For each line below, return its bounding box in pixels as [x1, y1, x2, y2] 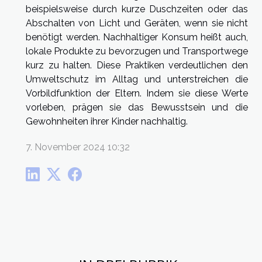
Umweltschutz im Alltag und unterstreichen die [26, 73, 248, 85]
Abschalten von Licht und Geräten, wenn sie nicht [26, 17, 248, 29]
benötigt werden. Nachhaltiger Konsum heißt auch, [26, 31, 248, 43]
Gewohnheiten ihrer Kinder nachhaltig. [26, 115, 188, 127]
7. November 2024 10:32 [26, 141, 130, 153]
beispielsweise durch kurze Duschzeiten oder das [26, 3, 248, 15]
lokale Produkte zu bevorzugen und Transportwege [26, 45, 248, 57]
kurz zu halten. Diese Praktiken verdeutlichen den [26, 59, 248, 71]
